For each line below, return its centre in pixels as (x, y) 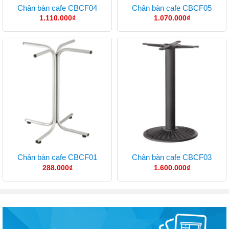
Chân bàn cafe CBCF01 (57, 157)
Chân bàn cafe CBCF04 (57, 8)
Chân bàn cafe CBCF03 (172, 157)
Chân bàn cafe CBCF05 (172, 8)
